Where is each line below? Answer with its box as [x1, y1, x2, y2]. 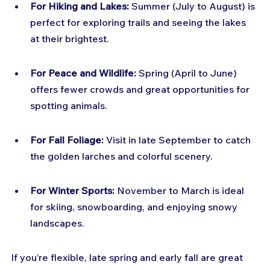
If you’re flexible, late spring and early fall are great [11, 251, 245, 264]
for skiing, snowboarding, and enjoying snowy [30, 201, 240, 213]
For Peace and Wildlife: [30, 67, 136, 80]
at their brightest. [30, 33, 109, 45]
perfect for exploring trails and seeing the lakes [30, 16, 248, 29]
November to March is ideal [115, 184, 246, 197]
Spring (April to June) [136, 67, 239, 80]
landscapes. [30, 217, 84, 230]
